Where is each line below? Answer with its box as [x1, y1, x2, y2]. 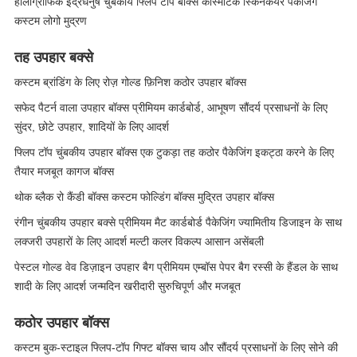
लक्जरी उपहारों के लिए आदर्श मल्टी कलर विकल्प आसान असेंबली [14, 235, 264, 248]
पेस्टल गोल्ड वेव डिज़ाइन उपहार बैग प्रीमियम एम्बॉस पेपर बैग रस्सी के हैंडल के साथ [14, 261, 338, 273]
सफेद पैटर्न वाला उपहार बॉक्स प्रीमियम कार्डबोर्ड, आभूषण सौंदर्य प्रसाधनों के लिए [14, 101, 328, 114]
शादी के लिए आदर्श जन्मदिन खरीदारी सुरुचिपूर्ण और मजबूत [14, 280, 241, 292]
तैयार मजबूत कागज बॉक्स [14, 165, 114, 178]
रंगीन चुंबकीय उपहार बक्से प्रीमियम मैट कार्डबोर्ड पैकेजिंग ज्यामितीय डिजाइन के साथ [14, 216, 342, 229]
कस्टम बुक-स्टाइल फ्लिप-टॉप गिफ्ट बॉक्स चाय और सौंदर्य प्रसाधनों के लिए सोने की [14, 341, 338, 354]
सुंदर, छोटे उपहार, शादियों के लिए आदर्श [14, 120, 169, 133]
